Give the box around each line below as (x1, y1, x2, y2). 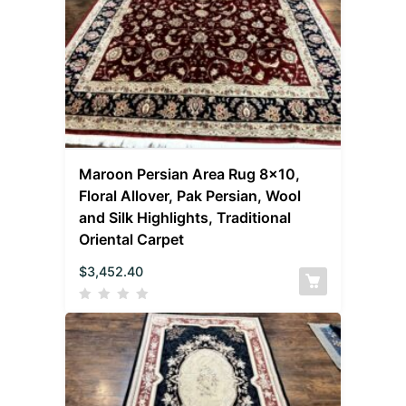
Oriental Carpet (79, 229, 185, 248)
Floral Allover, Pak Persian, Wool (79, 186, 302, 205)
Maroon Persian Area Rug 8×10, (79, 164, 301, 183)
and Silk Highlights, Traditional (79, 208, 292, 227)
